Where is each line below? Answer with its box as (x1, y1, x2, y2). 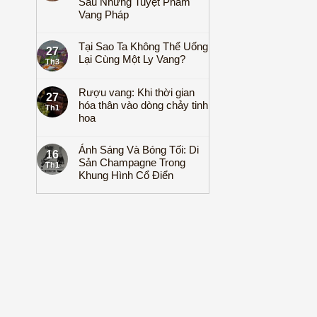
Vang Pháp (79, 8, 129, 21)
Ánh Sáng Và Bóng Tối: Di (79, 144, 199, 156)
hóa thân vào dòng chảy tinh (79, 99, 208, 111)
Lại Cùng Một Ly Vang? (79, 53, 185, 65)
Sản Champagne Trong (79, 156, 185, 168)
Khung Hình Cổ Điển (79, 169, 173, 181)
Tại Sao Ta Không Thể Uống (79, 40, 208, 52)
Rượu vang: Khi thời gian (79, 86, 195, 98)
